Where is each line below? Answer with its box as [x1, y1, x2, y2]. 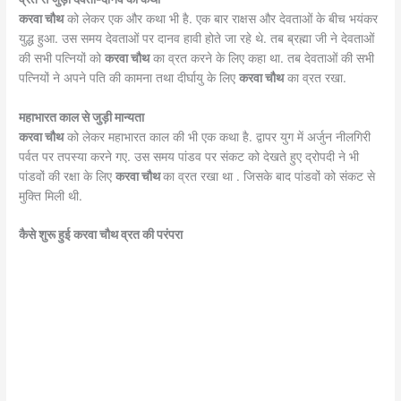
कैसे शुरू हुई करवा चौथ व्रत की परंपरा [19, 227, 183, 243]
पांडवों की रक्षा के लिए [19, 168, 116, 183]
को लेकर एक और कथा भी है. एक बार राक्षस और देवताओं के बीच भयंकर [64, 11, 379, 26]
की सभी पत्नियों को [19, 50, 106, 65]
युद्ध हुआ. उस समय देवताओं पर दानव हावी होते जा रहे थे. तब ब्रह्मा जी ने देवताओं [19, 30, 375, 46]
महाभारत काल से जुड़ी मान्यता [19, 109, 145, 124]
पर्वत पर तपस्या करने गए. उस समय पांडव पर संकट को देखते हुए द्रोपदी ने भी [19, 149, 360, 164]
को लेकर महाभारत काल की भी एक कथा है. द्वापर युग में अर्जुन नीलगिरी [64, 129, 371, 144]
